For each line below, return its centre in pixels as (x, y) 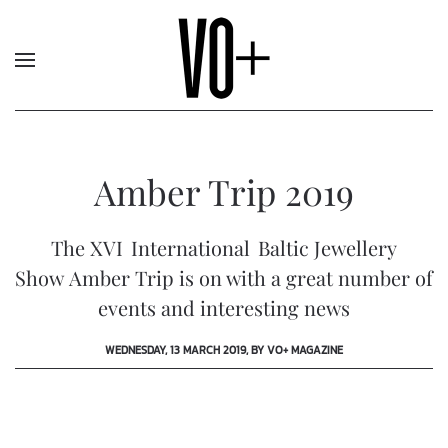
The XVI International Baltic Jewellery (224, 247)
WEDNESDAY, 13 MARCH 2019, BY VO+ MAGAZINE (224, 350)
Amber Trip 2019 (224, 191)
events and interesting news (224, 307)
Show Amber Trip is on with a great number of (224, 277)
